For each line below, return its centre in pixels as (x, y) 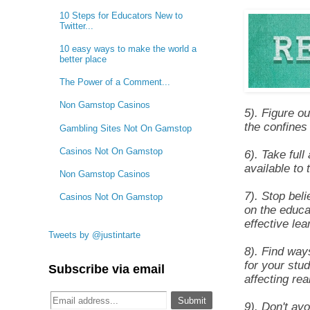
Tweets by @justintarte (94, 235)
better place (83, 60)
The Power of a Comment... (115, 82)
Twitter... (77, 26)
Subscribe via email (107, 270)
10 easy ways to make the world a (128, 49)
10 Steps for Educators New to (121, 15)
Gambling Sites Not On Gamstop (126, 128)
